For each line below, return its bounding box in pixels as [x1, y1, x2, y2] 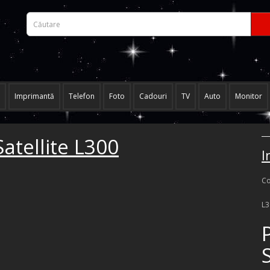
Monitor [235, 91, 262, 101]
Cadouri [139, 91, 167, 101]
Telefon [69, 91, 95, 101]
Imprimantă [14, 91, 54, 101]
